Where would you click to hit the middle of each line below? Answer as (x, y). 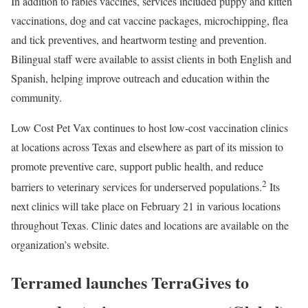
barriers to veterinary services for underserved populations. (136, 187)
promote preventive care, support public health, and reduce (137, 166)
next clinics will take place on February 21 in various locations (146, 206)
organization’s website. (60, 245)
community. (36, 98)
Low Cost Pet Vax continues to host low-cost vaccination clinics (150, 128)
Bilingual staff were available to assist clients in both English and (151, 59)
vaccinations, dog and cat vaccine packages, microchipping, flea (150, 21)
